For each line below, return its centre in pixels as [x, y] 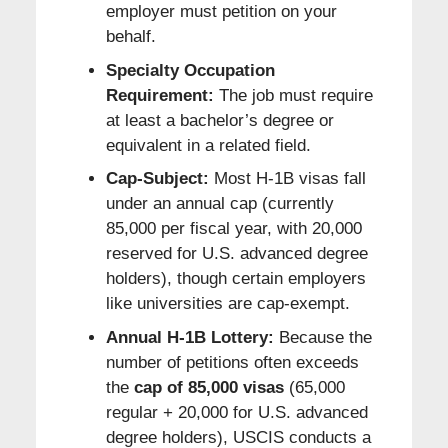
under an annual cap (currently [219, 204]
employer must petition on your [221, 12]
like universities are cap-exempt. [227, 304]
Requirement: [159, 95]
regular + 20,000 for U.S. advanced [236, 412]
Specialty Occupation [190, 70]
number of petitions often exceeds [232, 362]
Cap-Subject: [157, 179]
